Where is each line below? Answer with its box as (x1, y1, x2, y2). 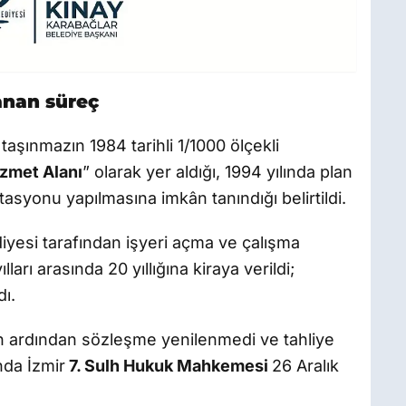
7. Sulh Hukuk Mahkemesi (65, 356, 272, 376)
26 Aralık (272, 356, 339, 376)
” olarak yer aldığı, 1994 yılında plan (82, 162, 353, 182)
